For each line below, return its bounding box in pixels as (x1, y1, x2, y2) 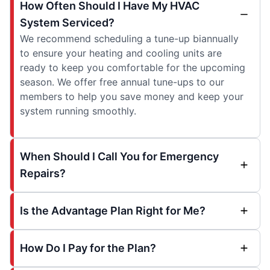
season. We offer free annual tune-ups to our (20, 76, 224, 88)
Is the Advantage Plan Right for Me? (20, 204, 206, 217)
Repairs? (20, 167, 66, 180)
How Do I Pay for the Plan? (20, 242, 156, 254)
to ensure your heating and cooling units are (20, 47, 222, 59)
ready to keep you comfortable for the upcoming (20, 61, 245, 74)
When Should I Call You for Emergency (20, 150, 219, 163)
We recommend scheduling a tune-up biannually (20, 33, 239, 45)
